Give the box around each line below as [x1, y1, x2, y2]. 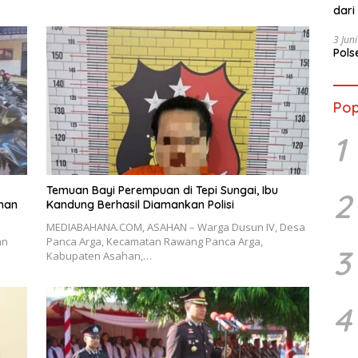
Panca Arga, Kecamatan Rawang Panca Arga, [46, 233, 263, 249]
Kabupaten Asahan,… [46, 248, 152, 263]
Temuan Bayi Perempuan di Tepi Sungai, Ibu [46, 182, 278, 197]
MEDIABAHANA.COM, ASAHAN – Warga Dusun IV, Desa [46, 219, 305, 234]
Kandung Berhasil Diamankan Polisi [46, 197, 234, 212]
